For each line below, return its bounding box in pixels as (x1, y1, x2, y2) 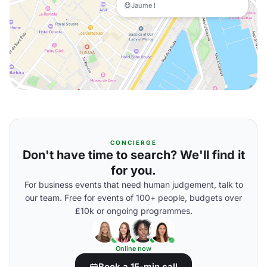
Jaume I (131, 1, 156, 10)
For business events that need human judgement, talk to (24, 179, 243, 190)
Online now (116, 244, 151, 253)
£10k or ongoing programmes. (74, 206, 193, 216)
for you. (111, 163, 156, 178)
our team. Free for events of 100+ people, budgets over (25, 193, 242, 203)
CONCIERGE (110, 139, 157, 146)
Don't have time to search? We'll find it (22, 148, 245, 162)
